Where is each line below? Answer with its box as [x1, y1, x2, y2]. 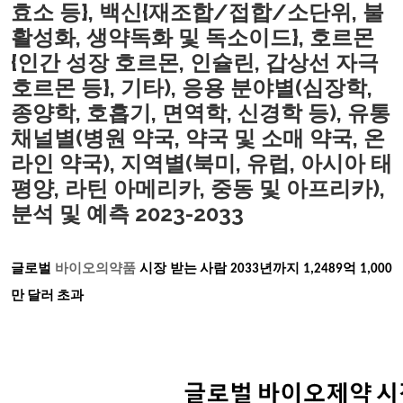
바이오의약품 [54, 263, 139, 276]
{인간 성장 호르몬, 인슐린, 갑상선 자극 [11, 49, 379, 76]
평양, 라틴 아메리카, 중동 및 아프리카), [11, 175, 385, 201]
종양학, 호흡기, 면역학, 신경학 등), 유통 [11, 100, 390, 126]
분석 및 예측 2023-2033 [11, 201, 244, 227]
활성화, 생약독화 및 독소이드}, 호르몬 [11, 24, 374, 50]
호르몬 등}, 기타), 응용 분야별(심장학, [11, 75, 372, 101]
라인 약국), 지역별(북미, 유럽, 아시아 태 [11, 150, 392, 176]
